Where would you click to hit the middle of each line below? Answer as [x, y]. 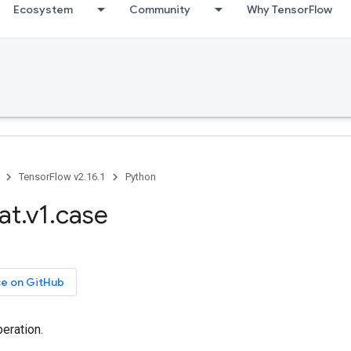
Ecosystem [43, 9]
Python [141, 177]
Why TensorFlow [289, 9]
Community [160, 9]
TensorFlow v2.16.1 [62, 177]
